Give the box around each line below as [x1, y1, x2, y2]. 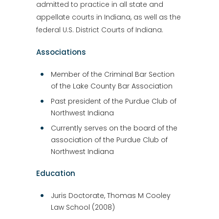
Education [36, 168, 75, 178]
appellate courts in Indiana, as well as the [36, 12, 181, 22]
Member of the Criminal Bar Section [51, 69, 175, 79]
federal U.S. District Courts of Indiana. [36, 24, 163, 35]
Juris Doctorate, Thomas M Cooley [51, 190, 171, 200]
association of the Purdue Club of [51, 134, 168, 145]
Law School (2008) [51, 202, 115, 212]
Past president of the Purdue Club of [51, 96, 176, 106]
